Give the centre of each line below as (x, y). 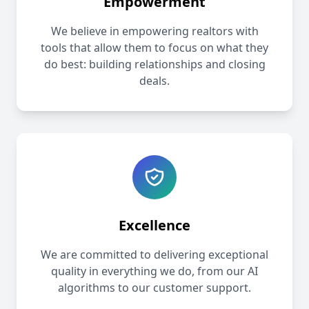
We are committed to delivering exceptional (154, 255)
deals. (154, 81)
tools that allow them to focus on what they (154, 48)
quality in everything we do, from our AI (154, 271)
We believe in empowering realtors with (154, 31)
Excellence (154, 226)
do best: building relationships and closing (154, 64)
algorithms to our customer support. (154, 288)
